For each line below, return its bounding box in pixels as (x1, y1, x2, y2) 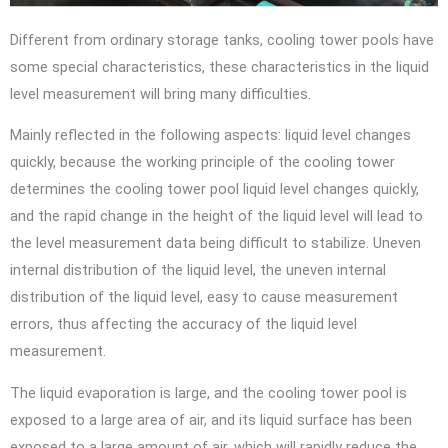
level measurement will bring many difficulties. (10, 84, 315, 103)
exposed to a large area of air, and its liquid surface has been (10, 410, 412, 429)
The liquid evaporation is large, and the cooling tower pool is (10, 383, 407, 402)
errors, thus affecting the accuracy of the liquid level (10, 315, 357, 334)
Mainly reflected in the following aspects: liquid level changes (10, 126, 411, 145)
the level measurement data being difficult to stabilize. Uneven (10, 234, 421, 253)
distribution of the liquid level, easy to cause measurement (10, 288, 398, 307)
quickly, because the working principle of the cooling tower (10, 153, 395, 172)
